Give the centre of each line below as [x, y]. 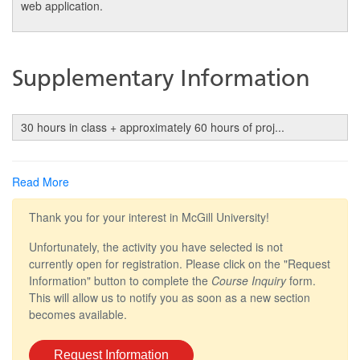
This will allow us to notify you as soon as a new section [170, 297]
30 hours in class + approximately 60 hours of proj [148, 127]
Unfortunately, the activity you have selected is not [156, 247]
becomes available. [78, 314]
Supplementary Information [161, 80]
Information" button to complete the [120, 280]
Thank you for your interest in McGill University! [149, 217]
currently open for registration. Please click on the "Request [180, 264]
